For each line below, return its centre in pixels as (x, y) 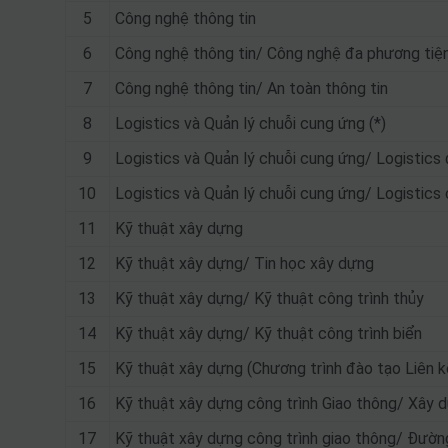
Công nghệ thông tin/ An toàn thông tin (251, 88)
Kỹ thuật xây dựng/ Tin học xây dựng (244, 263)
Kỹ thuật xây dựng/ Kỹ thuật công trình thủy (269, 298)
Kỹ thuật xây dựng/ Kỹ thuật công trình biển (268, 333)
